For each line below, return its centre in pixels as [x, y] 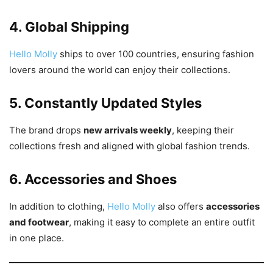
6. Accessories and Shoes [93, 179]
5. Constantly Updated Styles [105, 103]
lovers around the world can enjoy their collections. [120, 70]
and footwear [39, 222]
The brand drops [46, 130]
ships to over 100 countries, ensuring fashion [156, 54]
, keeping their [203, 130]
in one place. [37, 238]
